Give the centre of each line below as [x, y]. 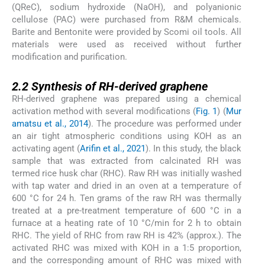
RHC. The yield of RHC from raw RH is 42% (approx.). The [127, 236]
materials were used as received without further [127, 45]
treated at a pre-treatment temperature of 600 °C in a [127, 211]
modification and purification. [70, 57]
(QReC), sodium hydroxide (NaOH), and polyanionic [127, 7]
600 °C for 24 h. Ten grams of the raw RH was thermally [127, 198]
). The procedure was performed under [164, 124]
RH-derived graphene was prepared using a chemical [127, 99]
